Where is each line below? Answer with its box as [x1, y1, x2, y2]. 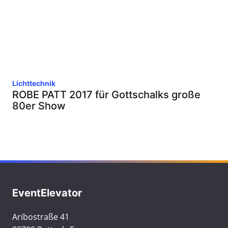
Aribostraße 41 [12, 211, 69, 222]
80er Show [12, 100, 66, 112]
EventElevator [12, 187, 82, 199]
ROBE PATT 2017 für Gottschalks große [12, 89, 201, 101]
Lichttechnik [12, 79, 55, 88]
